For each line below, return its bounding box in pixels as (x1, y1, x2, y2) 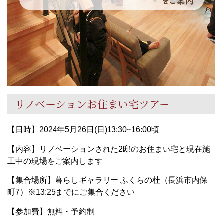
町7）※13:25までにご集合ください (7, 188, 135, 196)
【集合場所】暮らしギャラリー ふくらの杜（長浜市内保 (7, 176, 208, 184)
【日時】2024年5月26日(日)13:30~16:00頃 (7, 125, 159, 134)
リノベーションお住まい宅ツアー (15, 96, 169, 111)
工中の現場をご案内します (7, 157, 103, 165)
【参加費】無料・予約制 (7, 207, 95, 216)
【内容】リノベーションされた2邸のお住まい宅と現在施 (7, 145, 210, 153)
